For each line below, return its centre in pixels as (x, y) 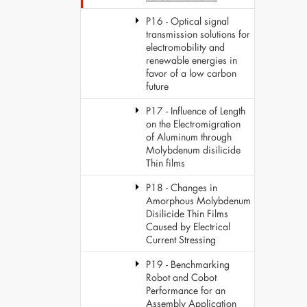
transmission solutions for (198, 34)
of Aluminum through (189, 137)
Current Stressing (181, 240)
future (157, 86)
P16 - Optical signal (187, 21)
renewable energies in (192, 60)
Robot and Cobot (181, 277)
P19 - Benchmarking (188, 264)
